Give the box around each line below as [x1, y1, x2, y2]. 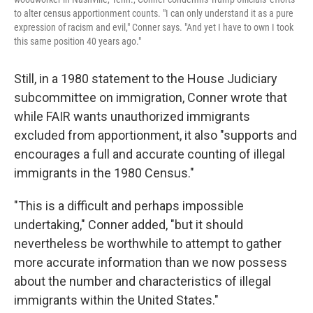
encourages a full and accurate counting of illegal [14, 147, 285, 162]
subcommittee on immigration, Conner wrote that [14, 90, 287, 105]
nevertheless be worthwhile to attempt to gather [14, 236, 282, 252]
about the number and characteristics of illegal [14, 274, 271, 289]
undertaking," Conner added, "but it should [14, 217, 243, 233]
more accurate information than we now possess [14, 255, 287, 270]
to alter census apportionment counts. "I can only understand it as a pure [14, 8, 293, 20]
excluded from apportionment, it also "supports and [14, 128, 297, 143]
